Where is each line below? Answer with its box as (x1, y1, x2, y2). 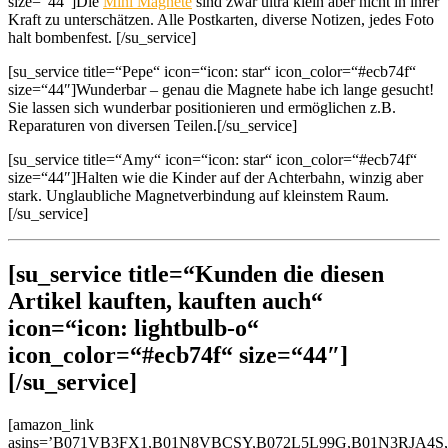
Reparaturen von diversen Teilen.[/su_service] (8, 117, 297, 135)
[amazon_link (8, 415, 94, 433)
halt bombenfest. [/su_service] (8, 29, 196, 47)
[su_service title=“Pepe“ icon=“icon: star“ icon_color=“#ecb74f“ (8, 63, 416, 81)
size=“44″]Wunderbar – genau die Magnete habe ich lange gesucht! (8, 81, 434, 99)
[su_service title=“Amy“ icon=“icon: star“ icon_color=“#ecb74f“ (8, 151, 417, 169)
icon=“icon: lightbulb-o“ (8, 314, 259, 341)
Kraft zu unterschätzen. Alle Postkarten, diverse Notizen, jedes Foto (8, 11, 434, 29)
